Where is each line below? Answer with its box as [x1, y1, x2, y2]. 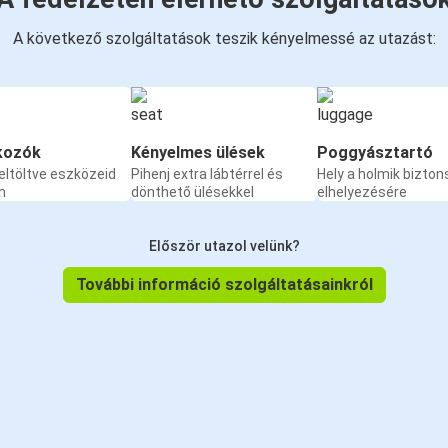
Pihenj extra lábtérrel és [131, 166, 283, 183]
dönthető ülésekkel [131, 184, 254, 201]
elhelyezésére [317, 184, 407, 201]
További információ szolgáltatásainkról [75, 275, 373, 295]
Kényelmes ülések [131, 143, 265, 163]
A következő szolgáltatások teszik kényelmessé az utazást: [12, 29, 436, 49]
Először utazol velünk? [148, 238, 300, 255]
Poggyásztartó [317, 143, 433, 163]
